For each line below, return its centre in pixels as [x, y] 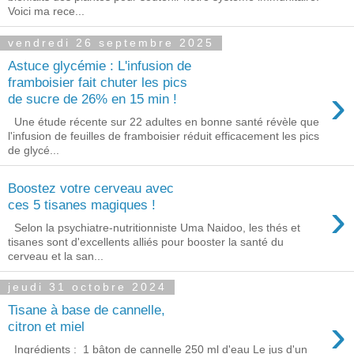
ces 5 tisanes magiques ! [82, 205]
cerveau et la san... [56, 256]
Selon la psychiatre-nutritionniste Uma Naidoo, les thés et [154, 227]
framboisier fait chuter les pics [98, 82]
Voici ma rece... [46, 11]
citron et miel [46, 327]
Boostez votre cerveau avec [91, 188]
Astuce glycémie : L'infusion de [100, 65]
